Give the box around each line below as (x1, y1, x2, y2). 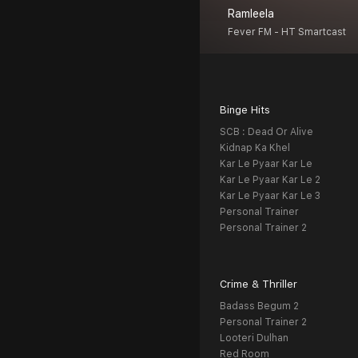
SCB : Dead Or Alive (220, 126, 313, 138)
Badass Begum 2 (220, 300, 299, 312)
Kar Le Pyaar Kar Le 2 (220, 174, 320, 186)
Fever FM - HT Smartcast (228, 26, 346, 38)
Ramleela (228, 7, 274, 21)
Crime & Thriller (220, 278, 297, 291)
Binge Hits (220, 104, 270, 117)
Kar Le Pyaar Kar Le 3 (220, 190, 320, 202)
